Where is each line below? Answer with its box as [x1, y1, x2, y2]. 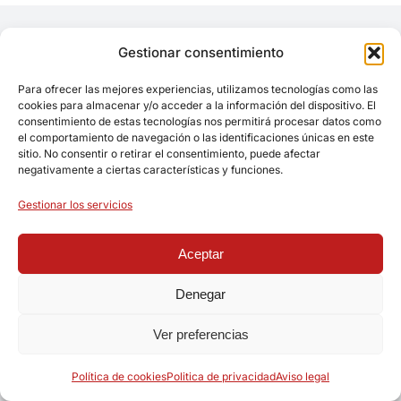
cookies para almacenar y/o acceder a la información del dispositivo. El [18, 98, 376, 112]
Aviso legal [276, 370, 329, 383]
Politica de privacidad [166, 370, 276, 383]
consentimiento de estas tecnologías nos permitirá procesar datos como [18, 115, 381, 128]
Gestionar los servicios [18, 198, 132, 211]
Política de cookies [72, 370, 166, 383]
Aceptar [177, 245, 224, 261]
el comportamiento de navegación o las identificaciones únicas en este [18, 131, 374, 144]
